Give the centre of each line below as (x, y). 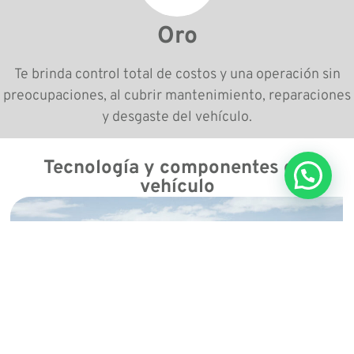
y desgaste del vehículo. (177, 117)
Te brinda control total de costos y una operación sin (177, 74)
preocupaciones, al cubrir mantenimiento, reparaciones (177, 96)
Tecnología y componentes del (177, 169)
